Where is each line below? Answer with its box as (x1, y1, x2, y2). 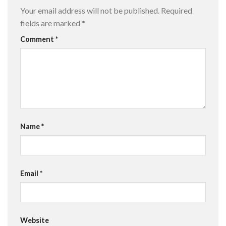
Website (20, 215, 49, 224)
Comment (20, 35, 55, 44)
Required (161, 6, 192, 16)
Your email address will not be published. (20, 6, 159, 16)
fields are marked (20, 18, 82, 28)
